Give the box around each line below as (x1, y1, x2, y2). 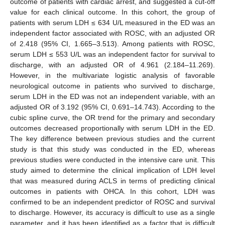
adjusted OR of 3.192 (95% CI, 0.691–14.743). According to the (10, 103, 215, 111)
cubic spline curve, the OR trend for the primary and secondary (10, 114, 215, 122)
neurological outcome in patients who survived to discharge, (10, 82, 215, 90)
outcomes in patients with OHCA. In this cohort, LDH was (10, 187, 215, 196)
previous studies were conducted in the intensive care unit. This (10, 156, 215, 164)
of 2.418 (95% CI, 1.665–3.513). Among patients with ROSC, (10, 40, 215, 48)
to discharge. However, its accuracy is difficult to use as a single (10, 208, 215, 217)
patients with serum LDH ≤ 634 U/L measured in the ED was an (10, 19, 215, 27)
